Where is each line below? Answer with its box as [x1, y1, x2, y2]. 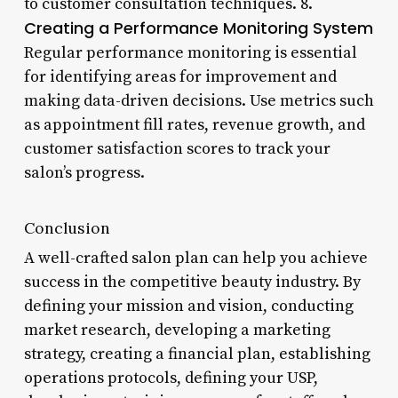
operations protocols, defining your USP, [23, 367, 318, 388]
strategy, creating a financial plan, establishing [23, 343, 370, 364]
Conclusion [23, 217, 110, 238]
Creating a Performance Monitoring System [23, 16, 373, 39]
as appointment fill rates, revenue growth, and [23, 114, 365, 135]
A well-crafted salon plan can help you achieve [23, 247, 368, 268]
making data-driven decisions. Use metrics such [23, 90, 374, 111]
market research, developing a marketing [23, 319, 330, 340]
